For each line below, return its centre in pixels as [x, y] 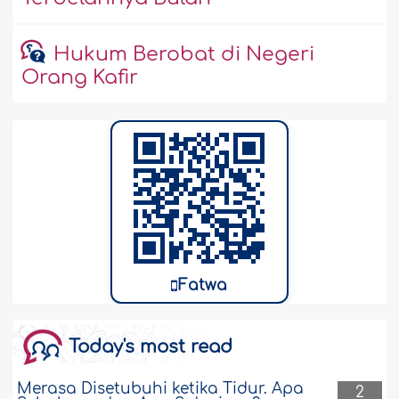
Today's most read [151, 347]
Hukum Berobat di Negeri [183, 55]
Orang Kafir [80, 78]
